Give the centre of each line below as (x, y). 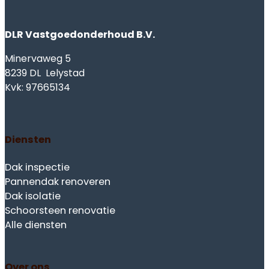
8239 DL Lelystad (45, 73)
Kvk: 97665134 (38, 87)
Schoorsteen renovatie (60, 210)
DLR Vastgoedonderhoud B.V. (80, 34)
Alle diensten (36, 225)
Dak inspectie (37, 167)
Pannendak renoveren (58, 181)
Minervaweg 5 (38, 58)
